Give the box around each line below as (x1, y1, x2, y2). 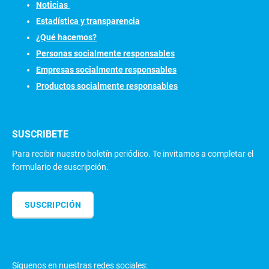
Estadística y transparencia (36, 16, 140, 26)
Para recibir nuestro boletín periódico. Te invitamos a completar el (12, 149, 253, 159)
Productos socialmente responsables (36, 80, 178, 91)
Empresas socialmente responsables (36, 64, 177, 74)
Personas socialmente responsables (36, 48, 175, 58)
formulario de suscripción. (12, 162, 109, 172)
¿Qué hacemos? (36, 32, 97, 42)
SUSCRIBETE (12, 128, 68, 140)
